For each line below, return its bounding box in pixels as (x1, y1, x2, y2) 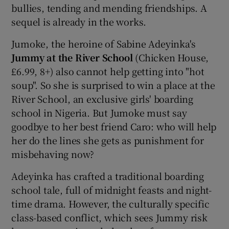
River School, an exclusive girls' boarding (11, 91, 194, 105)
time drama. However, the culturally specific (11, 196, 210, 210)
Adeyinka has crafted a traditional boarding (11, 169, 204, 182)
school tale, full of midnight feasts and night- (11, 182, 212, 196)
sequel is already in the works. (11, 14, 147, 28)
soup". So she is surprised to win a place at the (11, 78, 215, 91)
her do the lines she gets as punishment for (11, 133, 204, 147)
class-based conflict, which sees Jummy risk (11, 210, 208, 224)
